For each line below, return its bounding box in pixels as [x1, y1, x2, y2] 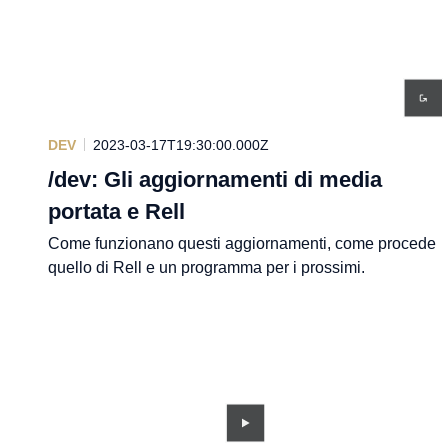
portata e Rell [48, 198, 185, 224]
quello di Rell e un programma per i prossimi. [48, 258, 365, 276]
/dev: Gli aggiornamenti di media [48, 166, 382, 192]
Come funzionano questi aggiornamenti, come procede [48, 234, 436, 252]
